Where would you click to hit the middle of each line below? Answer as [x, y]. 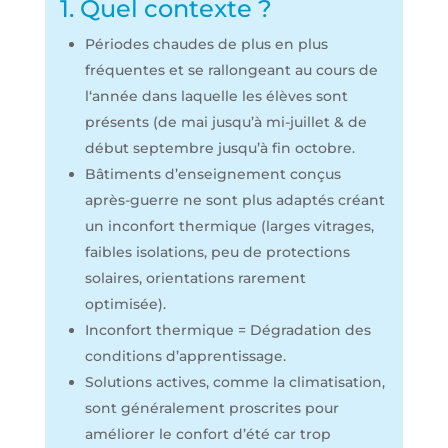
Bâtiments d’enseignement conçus [212, 174]
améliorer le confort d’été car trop [207, 434]
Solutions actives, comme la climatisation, [234, 382]
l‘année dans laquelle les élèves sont [216, 96]
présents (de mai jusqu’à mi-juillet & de [225, 122]
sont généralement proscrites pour [211, 408]
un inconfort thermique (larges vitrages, [229, 226]
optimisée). [125, 304]
